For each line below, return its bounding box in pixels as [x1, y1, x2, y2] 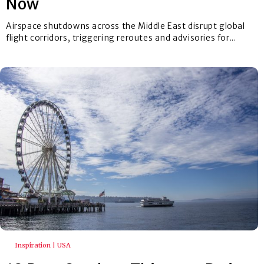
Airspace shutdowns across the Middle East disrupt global [6, 20, 245, 31]
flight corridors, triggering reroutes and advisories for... [6, 32, 236, 43]
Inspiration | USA [15, 241, 71, 250]
